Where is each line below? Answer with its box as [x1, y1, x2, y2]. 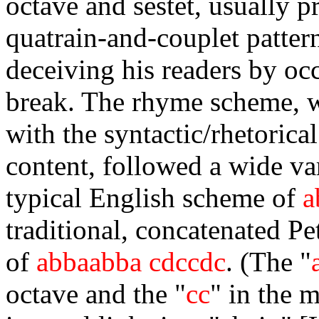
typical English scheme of [6, 182, 303, 213]
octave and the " [6, 278, 186, 309]
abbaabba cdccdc [36, 246, 226, 277]
